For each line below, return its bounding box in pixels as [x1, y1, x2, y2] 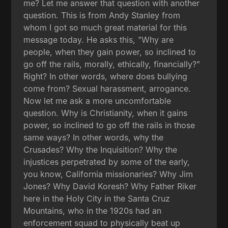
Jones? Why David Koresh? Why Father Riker [23, 181, 197, 191]
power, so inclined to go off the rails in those [23, 120, 195, 130]
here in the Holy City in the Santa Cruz [23, 193, 170, 204]
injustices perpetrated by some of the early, [23, 156, 190, 167]
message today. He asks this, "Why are [23, 34, 174, 45]
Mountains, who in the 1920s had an [23, 205, 162, 216]
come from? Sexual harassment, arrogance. [23, 83, 191, 94]
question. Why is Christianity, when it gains [23, 107, 188, 118]
